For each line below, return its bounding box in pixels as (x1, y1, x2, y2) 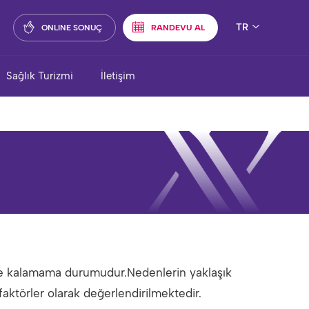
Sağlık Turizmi (6, 70, 73, 82)
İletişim (101, 70, 135, 82)
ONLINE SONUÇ (41, 23, 102, 32)
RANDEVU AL (151, 23, 205, 32)
